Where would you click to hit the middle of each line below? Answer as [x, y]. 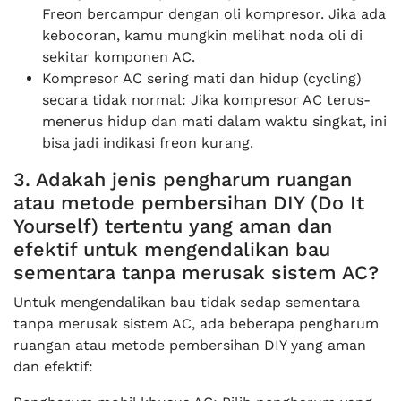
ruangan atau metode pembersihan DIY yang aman [190, 345]
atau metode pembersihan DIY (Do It [189, 203]
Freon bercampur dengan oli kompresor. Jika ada [214, 14]
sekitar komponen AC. [119, 57]
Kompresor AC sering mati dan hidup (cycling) [202, 78]
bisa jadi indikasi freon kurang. [148, 143]
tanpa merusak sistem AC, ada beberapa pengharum [196, 324]
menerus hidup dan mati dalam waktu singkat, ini [214, 121]
